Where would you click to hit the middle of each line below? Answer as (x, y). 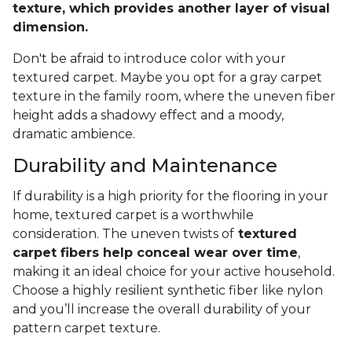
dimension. (52, 27)
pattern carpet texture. (88, 328)
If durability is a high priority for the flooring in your (170, 196)
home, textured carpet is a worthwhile (133, 215)
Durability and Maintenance (145, 166)
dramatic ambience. (74, 134)
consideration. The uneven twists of (123, 234)
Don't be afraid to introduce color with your (149, 59)
